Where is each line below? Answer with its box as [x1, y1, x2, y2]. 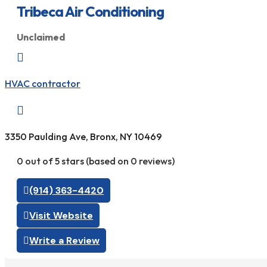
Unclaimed [17, 30, 65, 43]
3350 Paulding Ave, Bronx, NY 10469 [5, 131, 162, 143]
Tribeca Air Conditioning [17, 2, 164, 20]
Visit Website [29, 209, 94, 222]
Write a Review [29, 234, 100, 247]
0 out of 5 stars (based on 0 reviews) [17, 154, 175, 167]
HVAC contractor [5, 77, 80, 89]
